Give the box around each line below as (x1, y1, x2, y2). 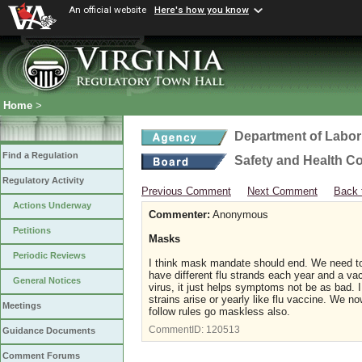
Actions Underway (13, 200, 91, 211)
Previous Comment (141, 185, 231, 197)
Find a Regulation (2, 150, 78, 161)
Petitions (13, 225, 51, 236)
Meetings (2, 301, 41, 311)
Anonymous (210, 208, 268, 221)
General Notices (13, 276, 81, 286)
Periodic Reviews (13, 250, 86, 261)
